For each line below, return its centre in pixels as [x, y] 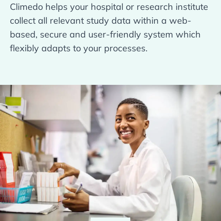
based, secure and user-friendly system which [105, 34]
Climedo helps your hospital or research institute [109, 7]
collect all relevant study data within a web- [101, 20]
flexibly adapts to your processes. [79, 48]
